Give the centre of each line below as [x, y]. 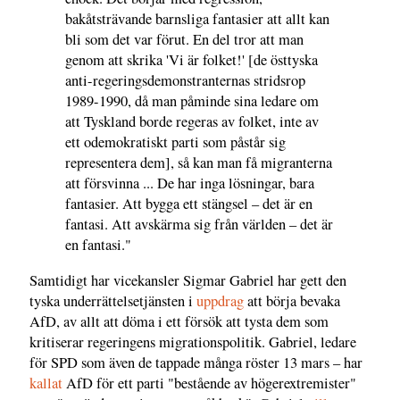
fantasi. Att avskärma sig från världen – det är [199, 225]
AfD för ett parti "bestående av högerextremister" [209, 383]
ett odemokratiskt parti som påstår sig [175, 142]
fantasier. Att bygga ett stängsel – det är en [189, 204]
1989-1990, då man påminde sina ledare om [192, 101]
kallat [46, 383]
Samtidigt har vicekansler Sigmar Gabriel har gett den [188, 280]
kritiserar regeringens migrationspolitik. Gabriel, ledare [193, 342]
